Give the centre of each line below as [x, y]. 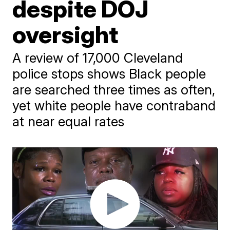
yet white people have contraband [114, 106]
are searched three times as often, [114, 90]
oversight [65, 34]
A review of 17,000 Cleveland [98, 58]
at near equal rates [69, 121]
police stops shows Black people [109, 74]
